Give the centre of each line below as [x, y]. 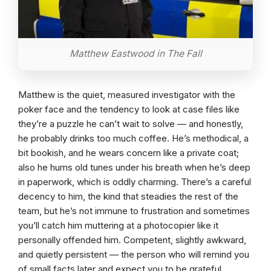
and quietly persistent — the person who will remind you [134, 255]
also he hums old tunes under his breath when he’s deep [134, 168]
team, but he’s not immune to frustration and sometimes [134, 211]
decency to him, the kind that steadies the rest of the [128, 197]
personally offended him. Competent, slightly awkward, [132, 240]
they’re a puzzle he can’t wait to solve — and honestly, [131, 124]
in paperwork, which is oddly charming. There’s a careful [135, 182]
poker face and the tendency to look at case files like [129, 109]
